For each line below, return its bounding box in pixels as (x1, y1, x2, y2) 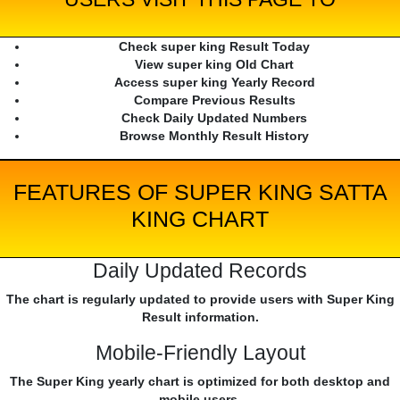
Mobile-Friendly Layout (95, 341, 305, 365)
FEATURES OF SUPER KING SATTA (12, 179, 387, 205)
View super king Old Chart (135, 57, 294, 72)
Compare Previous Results (133, 93, 296, 108)
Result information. (141, 310, 259, 325)
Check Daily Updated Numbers (121, 111, 307, 126)
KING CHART (131, 206, 269, 232)
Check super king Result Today (119, 39, 310, 54)
